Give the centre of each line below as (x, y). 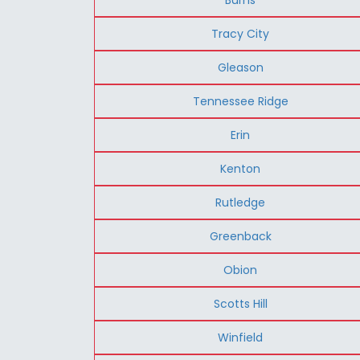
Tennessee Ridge (240, 101)
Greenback (240, 236)
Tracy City (241, 33)
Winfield (241, 337)
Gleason (240, 67)
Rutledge (241, 202)
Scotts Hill (240, 303)
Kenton (241, 168)
